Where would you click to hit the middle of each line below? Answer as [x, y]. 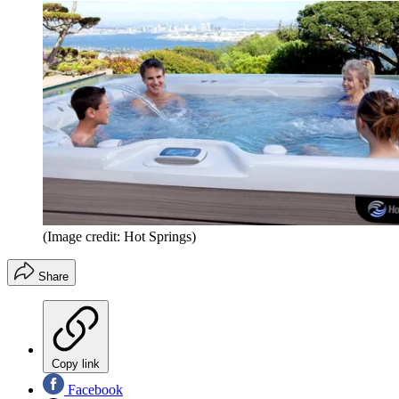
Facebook [94, 389]
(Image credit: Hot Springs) [119, 236]
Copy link [76, 363]
